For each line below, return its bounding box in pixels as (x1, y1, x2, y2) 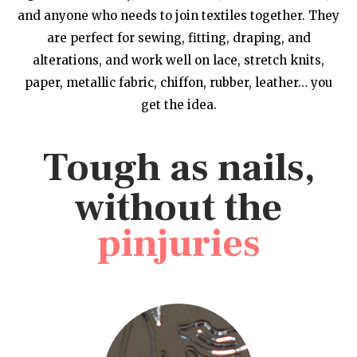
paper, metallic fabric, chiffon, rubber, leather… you (25, 74, 332, 90)
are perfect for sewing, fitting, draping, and (46, 29, 311, 45)
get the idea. (140, 96, 217, 112)
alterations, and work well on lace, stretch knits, (33, 52, 324, 68)
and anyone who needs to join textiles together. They (18, 7, 339, 23)
